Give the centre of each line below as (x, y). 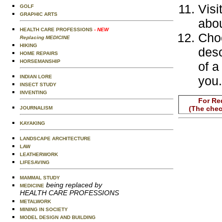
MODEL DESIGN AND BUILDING (58, 217)
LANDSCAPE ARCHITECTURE (55, 139)
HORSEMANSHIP (40, 61)
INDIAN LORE (36, 77)
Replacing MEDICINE (45, 37)
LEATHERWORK (39, 154)
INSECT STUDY (38, 84)
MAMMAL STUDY (40, 178)
